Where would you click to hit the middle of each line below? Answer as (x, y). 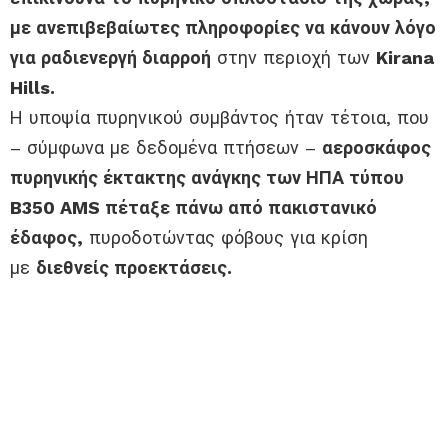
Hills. (32, 88)
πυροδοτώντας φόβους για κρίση (225, 238)
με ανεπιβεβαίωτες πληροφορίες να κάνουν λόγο (223, 28)
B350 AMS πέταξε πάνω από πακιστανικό (193, 208)
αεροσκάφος (376, 148)
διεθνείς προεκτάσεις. (134, 268)
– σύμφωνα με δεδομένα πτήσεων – (166, 148)
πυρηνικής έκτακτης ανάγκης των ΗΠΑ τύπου (207, 178)
